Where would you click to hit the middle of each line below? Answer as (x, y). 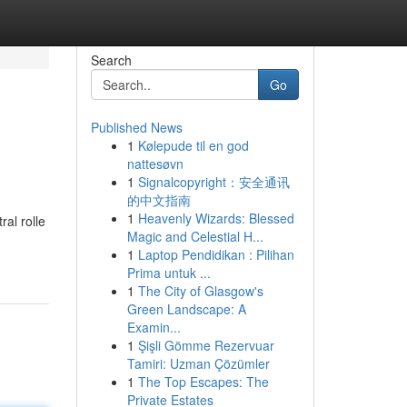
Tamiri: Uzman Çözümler (198, 363)
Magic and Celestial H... (195, 236)
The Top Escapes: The (203, 382)
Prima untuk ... (169, 273)
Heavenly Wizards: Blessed (216, 218)
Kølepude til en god (193, 145)
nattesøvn (155, 164)
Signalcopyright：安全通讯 (213, 182)
